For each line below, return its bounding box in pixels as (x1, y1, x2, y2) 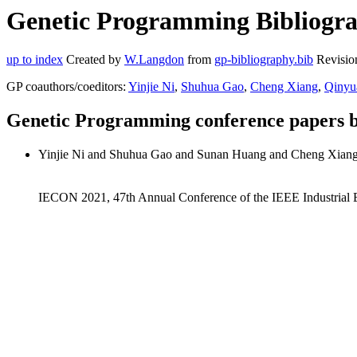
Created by (63, 53, 124, 67)
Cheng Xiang (250, 80, 318, 94)
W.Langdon (124, 53, 184, 67)
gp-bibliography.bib (214, 53, 313, 67)
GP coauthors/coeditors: (6, 80, 128, 94)
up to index (6, 53, 63, 67)
